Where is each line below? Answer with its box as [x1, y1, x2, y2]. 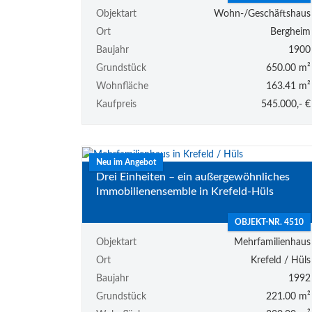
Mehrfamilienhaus [233, 237, 311, 247]
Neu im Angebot [96, 158, 156, 167]
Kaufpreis [96, 100, 136, 110]
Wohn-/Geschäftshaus [213, 9, 311, 19]
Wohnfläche [96, 81, 148, 92]
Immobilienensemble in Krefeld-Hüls [96, 186, 274, 198]
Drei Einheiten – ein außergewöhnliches [96, 171, 290, 183]
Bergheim [270, 27, 311, 38]
